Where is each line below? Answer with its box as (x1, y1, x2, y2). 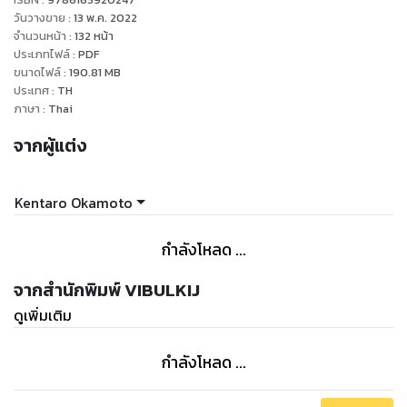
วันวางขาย (14, 9, 65, 27)
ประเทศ (14, 82, 52, 100)
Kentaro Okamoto (15, 191, 133, 213)
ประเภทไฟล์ (14, 45, 70, 64)
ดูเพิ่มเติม (14, 303, 72, 326)
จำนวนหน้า (14, 27, 66, 45)
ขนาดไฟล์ (14, 64, 61, 82)
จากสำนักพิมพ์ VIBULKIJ (14, 276, 200, 303)
